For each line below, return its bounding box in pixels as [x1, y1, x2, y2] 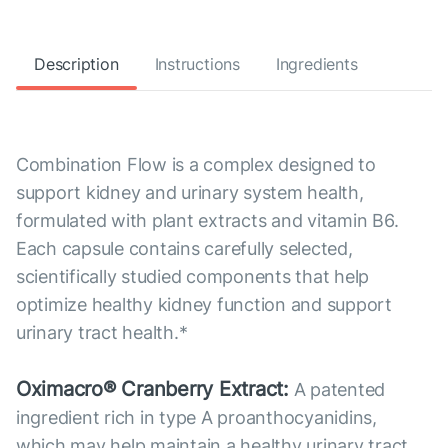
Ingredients [275, 54, 358, 75]
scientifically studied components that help [16, 266, 370, 288]
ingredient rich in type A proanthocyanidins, [16, 407, 377, 429]
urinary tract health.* [16, 322, 188, 344]
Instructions [154, 54, 240, 75]
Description [34, 54, 119, 75]
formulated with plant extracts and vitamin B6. [16, 210, 399, 232]
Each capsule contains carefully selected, [16, 238, 353, 260]
